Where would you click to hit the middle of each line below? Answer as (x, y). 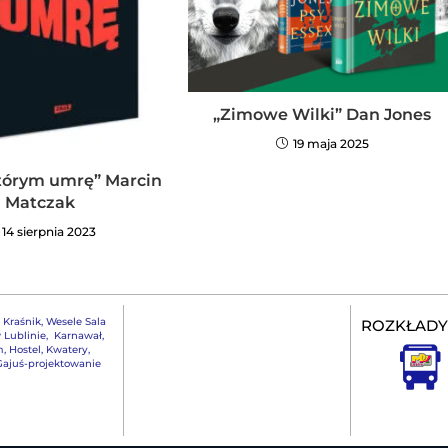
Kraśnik (21, 322)
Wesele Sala (75, 322)
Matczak (40, 203)
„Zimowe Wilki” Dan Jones (322, 115)
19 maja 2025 (330, 144)
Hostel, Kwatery (48, 350)
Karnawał (77, 336)
